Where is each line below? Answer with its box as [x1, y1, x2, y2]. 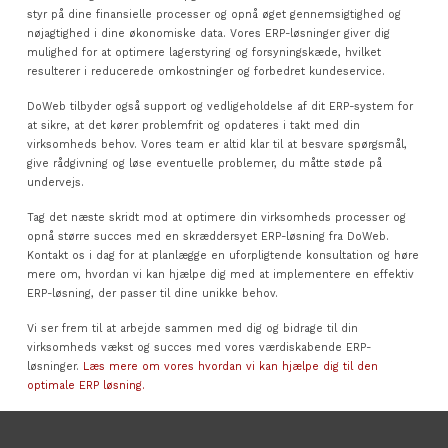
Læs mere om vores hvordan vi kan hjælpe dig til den [82, 360, 378, 374]
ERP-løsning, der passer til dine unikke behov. [26, 287, 278, 300]
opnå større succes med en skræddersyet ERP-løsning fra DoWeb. [26, 230, 389, 243]
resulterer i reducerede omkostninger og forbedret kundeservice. [26, 64, 385, 78]
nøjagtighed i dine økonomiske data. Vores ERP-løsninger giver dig [26, 26, 390, 40]
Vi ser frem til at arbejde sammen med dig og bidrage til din [26, 322, 358, 336]
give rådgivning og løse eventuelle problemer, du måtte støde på [26, 156, 382, 170]
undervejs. [26, 175, 84, 189]
